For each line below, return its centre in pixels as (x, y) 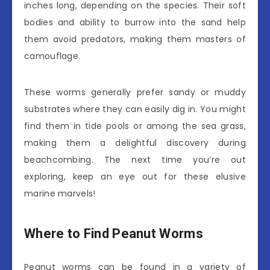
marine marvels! (60, 193)
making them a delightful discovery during (135, 143)
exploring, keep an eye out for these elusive (135, 176)
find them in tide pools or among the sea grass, (135, 126)
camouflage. (52, 56)
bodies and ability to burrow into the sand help (135, 22)
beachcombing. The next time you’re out (135, 159)
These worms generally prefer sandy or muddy (135, 92)
